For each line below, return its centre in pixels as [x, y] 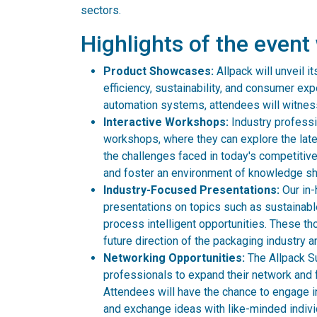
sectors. [101, 10]
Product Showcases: [158, 71]
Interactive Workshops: [166, 122]
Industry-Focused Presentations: [191, 190]
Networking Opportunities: [174, 258]
